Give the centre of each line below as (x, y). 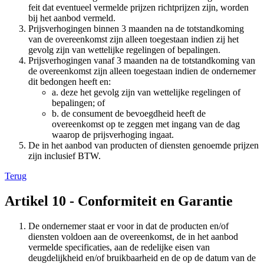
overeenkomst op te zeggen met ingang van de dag (146, 124)
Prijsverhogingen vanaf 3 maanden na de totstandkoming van (142, 61)
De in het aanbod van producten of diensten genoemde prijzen (143, 146)
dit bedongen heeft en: (70, 82)
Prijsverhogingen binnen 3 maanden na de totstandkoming (136, 29)
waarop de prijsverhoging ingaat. (113, 135)
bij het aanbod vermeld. (72, 18)
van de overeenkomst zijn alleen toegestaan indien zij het (133, 39)
